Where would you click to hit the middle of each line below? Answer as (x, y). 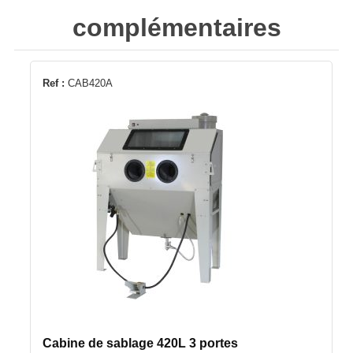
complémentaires (176, 28)
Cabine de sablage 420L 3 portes (140, 343)
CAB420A (88, 83)
